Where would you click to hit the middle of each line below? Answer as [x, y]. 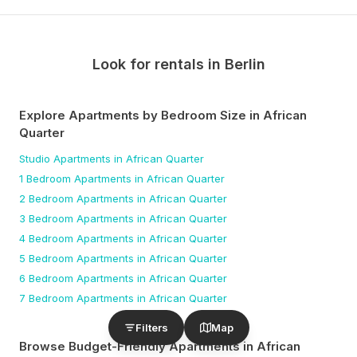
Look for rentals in [158, 64]
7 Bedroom [46, 298]
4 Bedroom [46, 238]
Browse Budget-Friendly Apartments [129, 346]
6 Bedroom [46, 278]
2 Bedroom [46, 198]
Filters [151, 327]
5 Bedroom [46, 258]
